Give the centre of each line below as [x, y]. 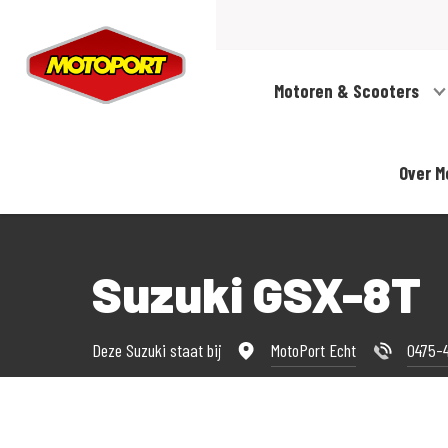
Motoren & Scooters [348, 91]
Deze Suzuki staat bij [159, 349]
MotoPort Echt [313, 349]
